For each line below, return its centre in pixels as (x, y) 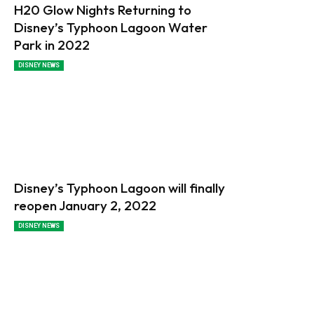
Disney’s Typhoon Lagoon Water (111, 28)
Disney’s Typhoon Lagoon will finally (120, 187)
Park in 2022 (52, 45)
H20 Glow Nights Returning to (103, 10)
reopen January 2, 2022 (85, 205)
